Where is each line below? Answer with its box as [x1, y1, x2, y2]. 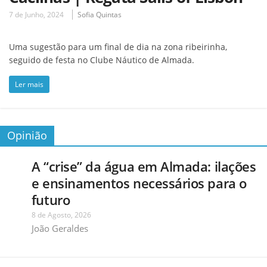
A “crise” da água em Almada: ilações [31, 157, 256, 175]
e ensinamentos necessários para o [31, 173, 247, 192]
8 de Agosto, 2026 [31, 209, 91, 220]
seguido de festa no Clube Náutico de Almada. [9, 54, 194, 66]
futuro [31, 190, 70, 209]
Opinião [7, 128, 47, 142]
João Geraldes [31, 222, 88, 234]
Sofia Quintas [77, 9, 122, 20]
